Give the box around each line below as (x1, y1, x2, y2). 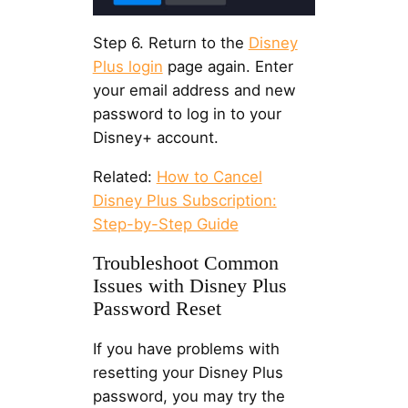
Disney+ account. (92, 127, 219, 147)
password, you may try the (92, 386, 285, 405)
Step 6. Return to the (92, 33, 249, 52)
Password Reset (92, 297, 221, 320)
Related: (92, 167, 157, 186)
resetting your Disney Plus (92, 362, 283, 382)
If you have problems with (92, 339, 280, 358)
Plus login (92, 56, 163, 76)
